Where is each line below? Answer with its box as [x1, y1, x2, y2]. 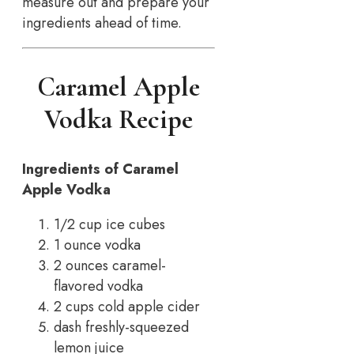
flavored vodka [54, 275, 143, 296]
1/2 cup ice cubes [54, 213, 165, 235]
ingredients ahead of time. [22, 13, 182, 34]
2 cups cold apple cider [54, 296, 200, 317]
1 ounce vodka [54, 234, 141, 255]
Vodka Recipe [44, 104, 194, 137]
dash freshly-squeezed [54, 316, 189, 337]
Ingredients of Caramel [22, 158, 179, 179]
